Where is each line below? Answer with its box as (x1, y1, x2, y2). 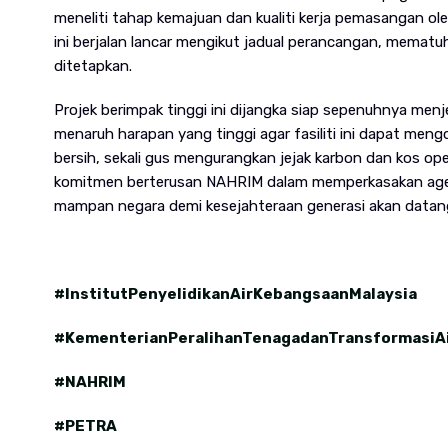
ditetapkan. (53, 56, 132, 75)
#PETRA (53, 416, 117, 435)
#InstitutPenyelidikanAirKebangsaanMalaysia (53, 284, 417, 303)
